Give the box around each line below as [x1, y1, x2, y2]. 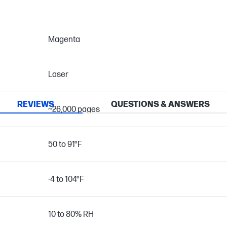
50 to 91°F [48, 140, 82, 149]
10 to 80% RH [48, 210, 94, 219]
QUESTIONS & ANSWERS [111, 100, 210, 109]
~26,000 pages [48, 105, 100, 115]
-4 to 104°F [48, 175, 84, 184]
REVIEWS [17, 100, 54, 109]
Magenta [48, 35, 80, 45]
